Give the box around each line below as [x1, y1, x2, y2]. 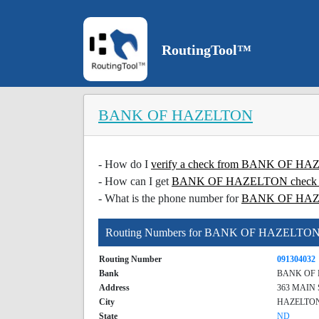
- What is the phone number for [98, 192, 241, 204]
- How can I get [98, 175, 172, 187]
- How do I [98, 158, 151, 170]
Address [99, 283, 130, 293]
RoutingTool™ [162, 42, 251, 58]
